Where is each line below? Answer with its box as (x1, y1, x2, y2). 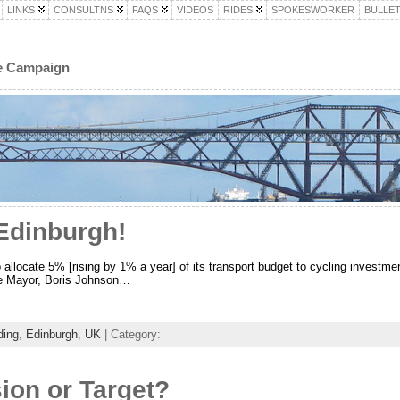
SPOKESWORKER (271, 4, 354, 15)
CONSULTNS (53, 4, 113, 15)
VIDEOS (176, 4, 213, 15)
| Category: (100, 328, 161, 342)
